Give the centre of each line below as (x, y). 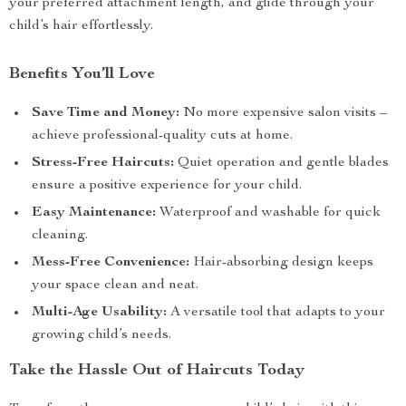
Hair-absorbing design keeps (281, 263)
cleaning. (60, 236)
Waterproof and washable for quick (268, 213)
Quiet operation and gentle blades (281, 163)
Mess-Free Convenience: (111, 263)
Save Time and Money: (106, 113)
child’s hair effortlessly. (81, 26)
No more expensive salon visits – (283, 113)
